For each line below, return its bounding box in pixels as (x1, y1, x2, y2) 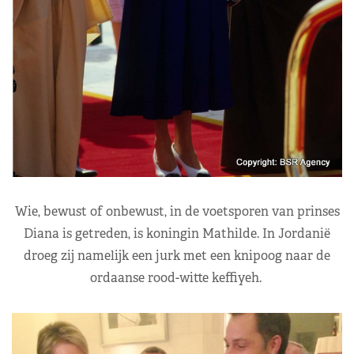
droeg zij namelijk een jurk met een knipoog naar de (24, 247, 330, 265)
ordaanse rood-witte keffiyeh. (89, 269, 265, 287)
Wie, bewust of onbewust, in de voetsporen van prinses (14, 203, 340, 220)
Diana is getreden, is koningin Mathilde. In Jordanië (24, 225, 330, 243)
